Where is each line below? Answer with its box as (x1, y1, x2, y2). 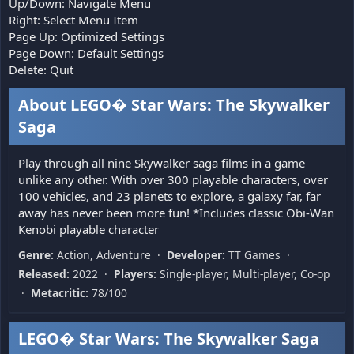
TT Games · (225, 247, 293, 262)
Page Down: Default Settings (9, 44, 164, 61)
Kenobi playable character (18, 220, 159, 237)
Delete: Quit (9, 61, 73, 77)
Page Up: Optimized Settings (9, 28, 164, 44)
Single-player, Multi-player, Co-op (156, 265, 330, 281)
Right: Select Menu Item (9, 11, 138, 28)
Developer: (167, 247, 225, 262)
